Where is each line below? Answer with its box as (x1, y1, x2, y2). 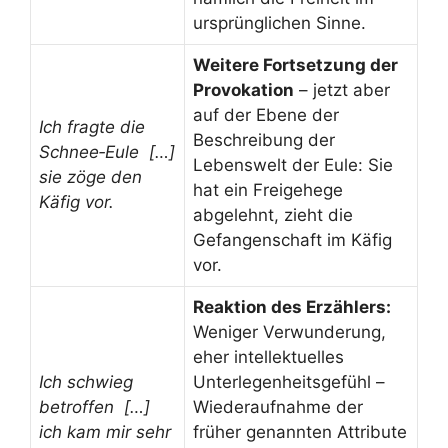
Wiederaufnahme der (193, 396, 363, 417)
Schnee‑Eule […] (39, 141, 175, 162)
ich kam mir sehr (39, 421, 171, 442)
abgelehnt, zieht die (193, 204, 353, 225)
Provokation (193, 79, 294, 100)
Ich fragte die (39, 116, 145, 137)
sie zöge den (39, 166, 142, 187)
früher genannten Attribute (193, 421, 407, 442)
